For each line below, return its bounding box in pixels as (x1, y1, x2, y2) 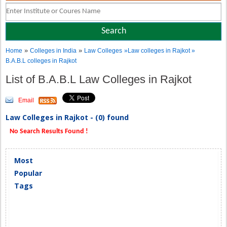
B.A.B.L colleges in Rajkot (6, 57, 77, 64)
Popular (14, 168, 43, 178)
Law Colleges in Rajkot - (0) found (6, 112, 129, 122)
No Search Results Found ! (8, 128, 89, 135)
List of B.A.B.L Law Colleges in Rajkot (6, 73, 195, 86)
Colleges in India (30, 47, 77, 54)
